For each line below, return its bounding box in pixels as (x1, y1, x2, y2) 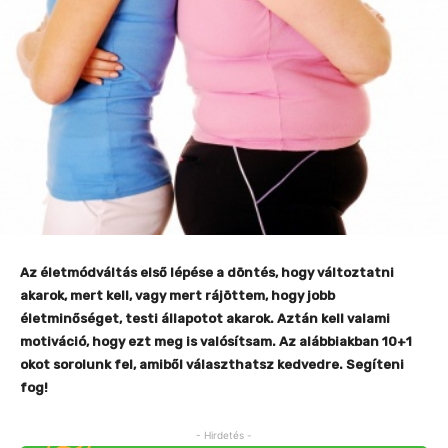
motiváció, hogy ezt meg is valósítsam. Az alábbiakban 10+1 (20, 334, 412, 350)
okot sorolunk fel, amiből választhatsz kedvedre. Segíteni (20, 357, 404, 373)
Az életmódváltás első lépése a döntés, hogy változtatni (20, 265, 394, 281)
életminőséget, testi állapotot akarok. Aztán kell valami (20, 311, 390, 327)
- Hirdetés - (196, 429, 252, 442)
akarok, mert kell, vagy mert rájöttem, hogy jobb (20, 288, 335, 304)
